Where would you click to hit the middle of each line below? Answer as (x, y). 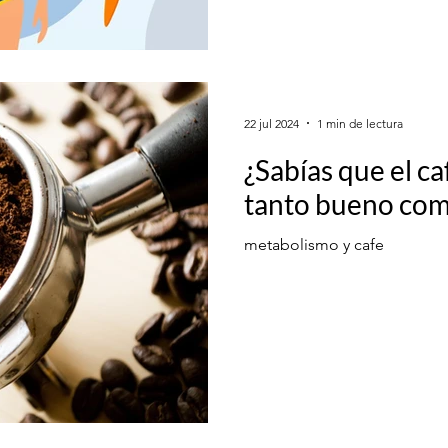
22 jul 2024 (271, 123)
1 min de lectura (360, 123)
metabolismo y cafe (314, 244)
